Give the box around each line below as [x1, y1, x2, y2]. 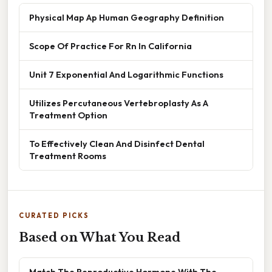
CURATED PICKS [19, 211, 89, 220]
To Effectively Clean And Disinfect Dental [29, 137, 205, 149]
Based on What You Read [19, 229, 180, 245]
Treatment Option [29, 109, 107, 121]
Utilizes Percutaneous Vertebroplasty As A [29, 97, 208, 109]
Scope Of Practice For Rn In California [29, 39, 192, 52]
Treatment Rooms [29, 149, 106, 161]
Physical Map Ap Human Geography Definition [29, 11, 224, 23]
